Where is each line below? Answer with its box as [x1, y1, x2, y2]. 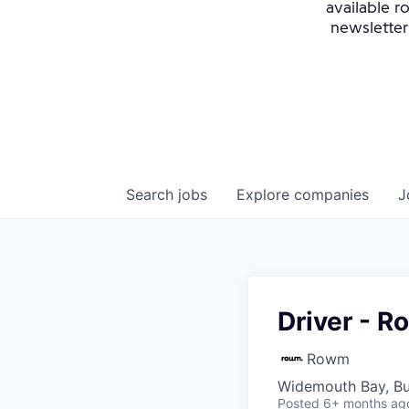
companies [294, 185, 369, 204]
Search [126, 185, 178, 204]
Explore [236, 185, 294, 204]
